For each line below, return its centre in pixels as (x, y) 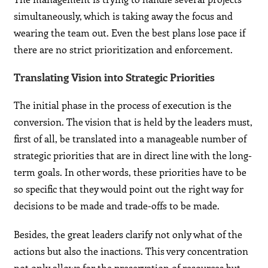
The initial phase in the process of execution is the (123, 105)
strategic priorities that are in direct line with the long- (133, 156)
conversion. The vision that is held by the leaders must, (133, 122)
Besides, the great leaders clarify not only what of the (128, 234)
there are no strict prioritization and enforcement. (124, 50)
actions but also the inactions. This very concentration (131, 251)
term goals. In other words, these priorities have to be (130, 172)
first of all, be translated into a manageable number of (130, 139)
